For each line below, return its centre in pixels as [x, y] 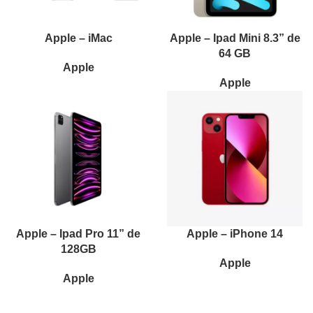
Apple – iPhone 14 [235, 234]
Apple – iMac [78, 38]
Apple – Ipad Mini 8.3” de [235, 38]
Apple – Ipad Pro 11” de [78, 234]
